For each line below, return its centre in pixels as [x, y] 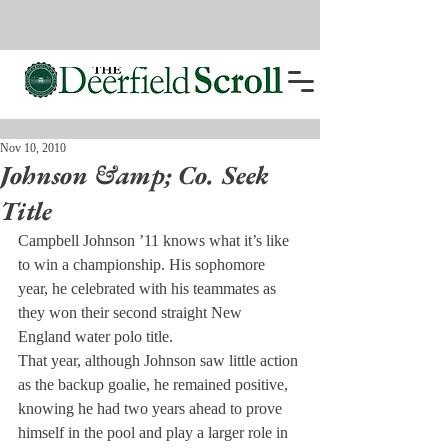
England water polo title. [95, 336]
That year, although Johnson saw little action [160, 360]
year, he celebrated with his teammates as [149, 288]
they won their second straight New [132, 312]
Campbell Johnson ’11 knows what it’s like [155, 240]
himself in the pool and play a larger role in [155, 432]
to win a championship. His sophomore [143, 264]
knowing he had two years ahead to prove [152, 408]
